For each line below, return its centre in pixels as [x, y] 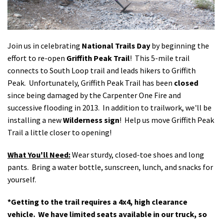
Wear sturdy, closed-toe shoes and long [137, 154]
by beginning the [180, 45]
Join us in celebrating [45, 45]
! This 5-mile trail [160, 58]
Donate [25, 41]
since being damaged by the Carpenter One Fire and [94, 95]
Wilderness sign [91, 120]
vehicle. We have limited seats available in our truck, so [107, 214]
